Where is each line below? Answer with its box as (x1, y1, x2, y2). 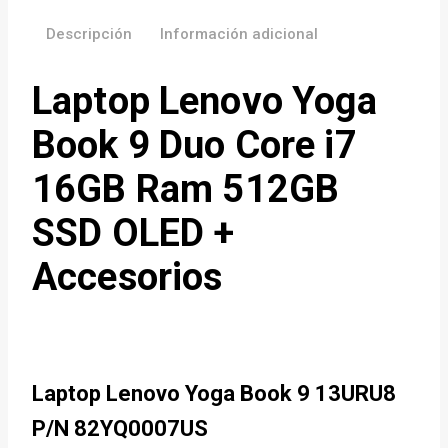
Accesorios (32, 254, 223, 299)
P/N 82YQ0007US (32, 415, 208, 441)
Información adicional (160, 25, 318, 44)
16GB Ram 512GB (32, 166, 340, 211)
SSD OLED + (32, 210, 235, 255)
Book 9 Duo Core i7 (32, 122, 357, 167)
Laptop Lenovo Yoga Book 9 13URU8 (32, 380, 396, 406)
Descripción (46, 25, 132, 44)
